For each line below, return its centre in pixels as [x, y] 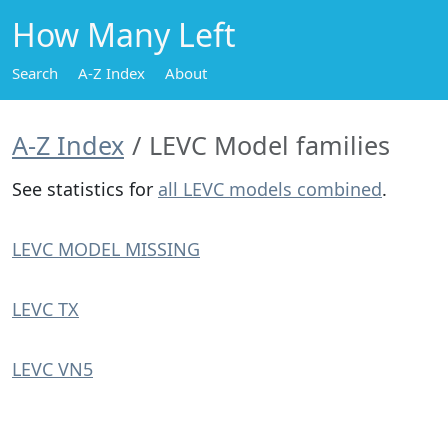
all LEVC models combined [270, 189]
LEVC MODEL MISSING [106, 249]
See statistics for [85, 189]
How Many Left [124, 34]
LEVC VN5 [52, 369]
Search [35, 73]
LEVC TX [45, 309]
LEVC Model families [269, 145]
